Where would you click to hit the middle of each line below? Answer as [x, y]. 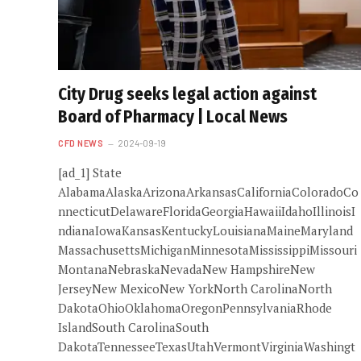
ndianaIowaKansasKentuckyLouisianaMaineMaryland [205, 230]
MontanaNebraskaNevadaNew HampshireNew [187, 269]
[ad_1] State [90, 172]
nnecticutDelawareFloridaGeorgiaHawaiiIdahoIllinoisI [207, 211]
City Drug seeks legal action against [187, 94]
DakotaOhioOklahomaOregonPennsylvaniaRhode [195, 307]
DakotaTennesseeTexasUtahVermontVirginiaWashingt [207, 346]
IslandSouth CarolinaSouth [133, 327]
